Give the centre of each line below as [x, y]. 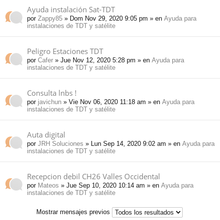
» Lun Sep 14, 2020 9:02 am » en [133, 144]
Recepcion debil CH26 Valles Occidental [94, 177]
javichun [50, 102]
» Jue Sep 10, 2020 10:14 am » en [110, 186]
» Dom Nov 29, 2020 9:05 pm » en [113, 19]
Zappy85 [50, 19]
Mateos [48, 186]
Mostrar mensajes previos [74, 212]
